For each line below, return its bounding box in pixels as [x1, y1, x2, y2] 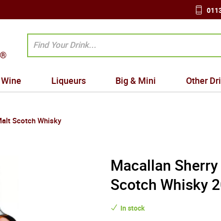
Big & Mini [115, 74, 156, 86]
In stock [120, 203, 145, 213]
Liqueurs [51, 74, 86, 86]
